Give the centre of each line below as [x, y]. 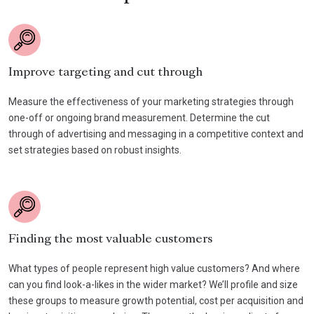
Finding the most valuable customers [110, 239]
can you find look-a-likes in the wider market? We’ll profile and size [153, 284]
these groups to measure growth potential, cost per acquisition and [156, 300]
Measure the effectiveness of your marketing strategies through [151, 101]
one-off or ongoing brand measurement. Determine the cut [139, 117]
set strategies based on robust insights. [95, 150]
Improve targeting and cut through [105, 73]
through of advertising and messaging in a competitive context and [156, 134]
